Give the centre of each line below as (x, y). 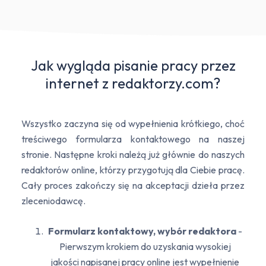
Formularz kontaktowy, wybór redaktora (142, 231)
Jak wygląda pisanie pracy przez (133, 66)
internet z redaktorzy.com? (133, 83)
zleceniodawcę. (53, 201)
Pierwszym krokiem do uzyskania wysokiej (145, 247)
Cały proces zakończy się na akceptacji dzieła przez (133, 186)
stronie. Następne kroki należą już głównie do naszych (133, 155)
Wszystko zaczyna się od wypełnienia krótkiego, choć (133, 124)
